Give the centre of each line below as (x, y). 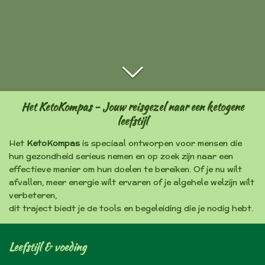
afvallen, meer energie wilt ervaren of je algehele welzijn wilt (132, 182)
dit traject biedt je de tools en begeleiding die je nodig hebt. (131, 208)
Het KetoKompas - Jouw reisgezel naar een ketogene (132, 107)
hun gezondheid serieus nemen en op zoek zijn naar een (121, 156)
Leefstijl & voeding (48, 247)
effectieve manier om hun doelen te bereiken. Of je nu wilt (125, 169)
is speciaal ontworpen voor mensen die (161, 143)
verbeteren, (33, 195)
